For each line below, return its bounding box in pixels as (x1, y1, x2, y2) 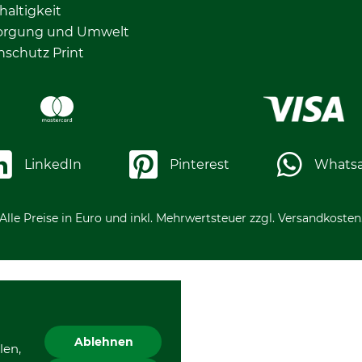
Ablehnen (74, 335, 133, 349)
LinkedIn (24, 157, 82, 173)
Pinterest (169, 157, 229, 173)
